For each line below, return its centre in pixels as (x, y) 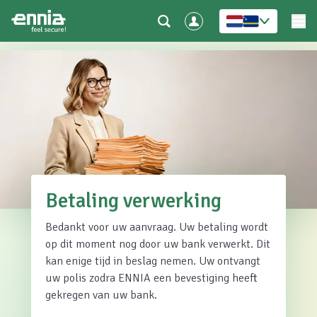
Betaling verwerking (133, 201)
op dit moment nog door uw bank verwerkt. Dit (158, 244)
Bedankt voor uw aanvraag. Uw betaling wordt (157, 227)
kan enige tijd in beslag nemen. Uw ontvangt (153, 261)
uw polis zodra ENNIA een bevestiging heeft (151, 278)
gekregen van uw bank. (101, 295)
